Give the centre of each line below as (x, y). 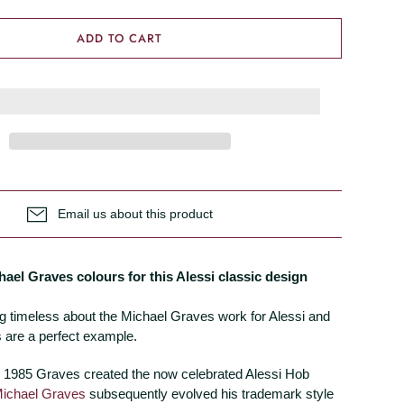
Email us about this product (135, 214)
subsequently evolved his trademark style (210, 394)
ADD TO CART (120, 38)
